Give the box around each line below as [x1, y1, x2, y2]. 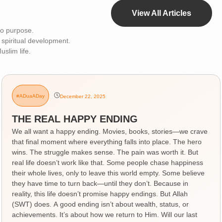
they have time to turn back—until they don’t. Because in [12, 179, 189, 187]
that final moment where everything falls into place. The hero [12, 137, 202, 146]
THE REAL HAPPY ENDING [12, 113, 138, 124]
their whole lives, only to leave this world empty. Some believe [12, 168, 205, 177]
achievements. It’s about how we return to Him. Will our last [12, 210, 198, 219]
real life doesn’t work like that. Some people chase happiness [12, 158, 204, 166]
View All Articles [132, 9, 191, 18]
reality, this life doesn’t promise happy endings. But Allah [12, 189, 188, 198]
